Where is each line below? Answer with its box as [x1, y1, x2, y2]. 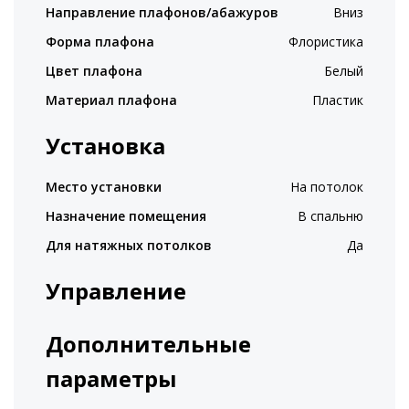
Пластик [312, 91, 363, 109]
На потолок [290, 178, 363, 195]
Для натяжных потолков [46, 236, 212, 254]
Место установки [46, 178, 162, 195]
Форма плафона [46, 33, 154, 50]
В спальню [298, 207, 363, 225]
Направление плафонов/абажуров [46, 4, 278, 21]
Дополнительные [46, 329, 251, 359]
